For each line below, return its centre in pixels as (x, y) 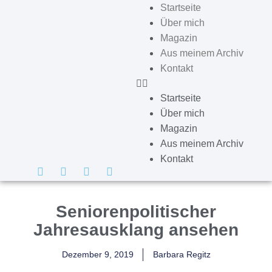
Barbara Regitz (182, 254)
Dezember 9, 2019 (97, 254)
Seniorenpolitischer (136, 211)
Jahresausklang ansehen (136, 229)
